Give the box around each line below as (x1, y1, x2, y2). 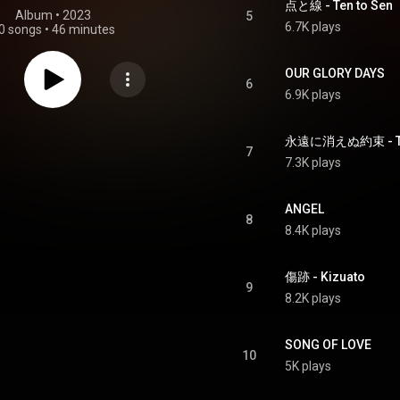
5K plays (285, 359, 331, 373)
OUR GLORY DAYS (285, 66, 385, 80)
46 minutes (51, 22, 115, 37)
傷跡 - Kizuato (285, 270, 365, 284)
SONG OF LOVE (285, 337, 371, 352)
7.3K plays (285, 155, 341, 170)
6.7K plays (285, 20, 341, 34)
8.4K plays (285, 223, 341, 237)
